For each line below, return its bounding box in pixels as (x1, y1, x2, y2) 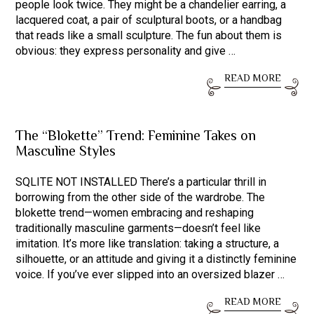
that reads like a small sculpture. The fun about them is (15, 29, 282, 42)
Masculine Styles (15, 142, 116, 163)
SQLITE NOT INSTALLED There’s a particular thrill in (15, 175, 267, 189)
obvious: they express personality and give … (15, 44, 236, 57)
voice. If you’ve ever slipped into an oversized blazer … (15, 268, 285, 281)
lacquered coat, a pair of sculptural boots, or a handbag (15, 13, 282, 27)
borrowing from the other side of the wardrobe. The (15, 191, 266, 204)
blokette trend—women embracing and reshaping (15, 206, 254, 219)
